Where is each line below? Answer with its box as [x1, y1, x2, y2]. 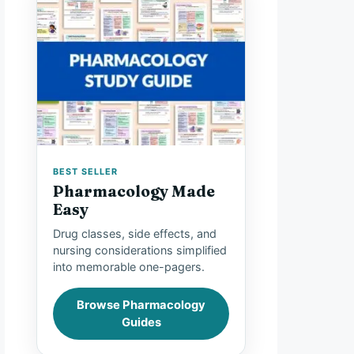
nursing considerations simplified [53, 243, 227, 258]
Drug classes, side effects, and [53, 227, 217, 241]
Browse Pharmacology [77, 298, 205, 313]
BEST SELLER [53, 165, 118, 177]
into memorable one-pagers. [53, 260, 205, 274]
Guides [121, 315, 161, 330]
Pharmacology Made [53, 182, 215, 201]
